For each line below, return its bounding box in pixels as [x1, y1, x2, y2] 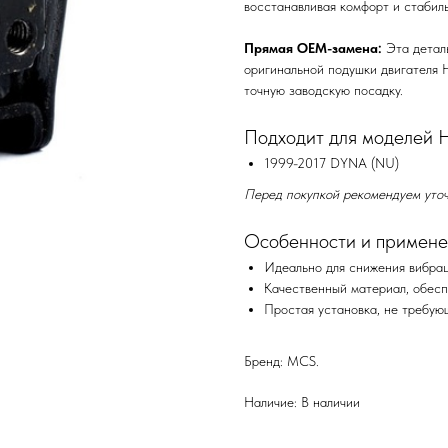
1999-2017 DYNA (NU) [264, 155, 399, 172]
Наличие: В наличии [244, 394, 360, 411]
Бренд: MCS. [244, 353, 319, 370]
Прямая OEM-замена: [244, 40, 382, 57]
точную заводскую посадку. [244, 82, 403, 99]
